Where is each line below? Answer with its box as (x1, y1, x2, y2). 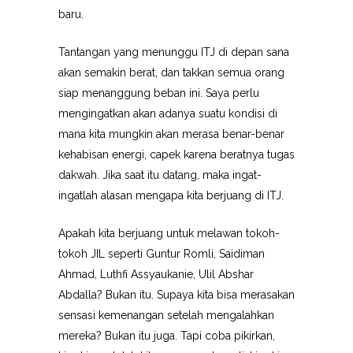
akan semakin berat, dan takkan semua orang (58, 66, 284, 79)
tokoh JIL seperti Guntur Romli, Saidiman (58, 247, 265, 260)
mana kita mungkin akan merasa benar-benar (58, 128, 284, 140)
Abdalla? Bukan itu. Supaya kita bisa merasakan (58, 288, 295, 301)
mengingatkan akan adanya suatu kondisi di (58, 107, 277, 120)
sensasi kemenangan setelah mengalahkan (58, 309, 274, 321)
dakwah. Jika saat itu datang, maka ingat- (58, 169, 262, 181)
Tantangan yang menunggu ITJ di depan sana (58, 46, 289, 58)
